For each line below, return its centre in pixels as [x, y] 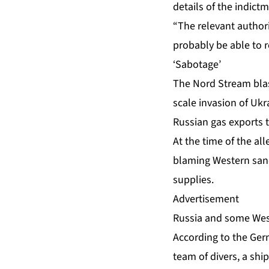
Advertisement [206, 199]
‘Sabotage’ [197, 64]
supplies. [193, 180]
